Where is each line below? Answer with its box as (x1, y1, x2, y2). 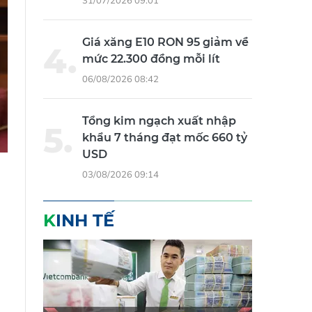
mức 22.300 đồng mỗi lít (82, 52, 220, 66)
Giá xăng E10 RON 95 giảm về (82, 36, 249, 49)
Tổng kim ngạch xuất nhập (82, 114, 236, 128)
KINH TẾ (56, 210, 114, 231)
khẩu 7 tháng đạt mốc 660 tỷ (82, 131, 247, 145)
